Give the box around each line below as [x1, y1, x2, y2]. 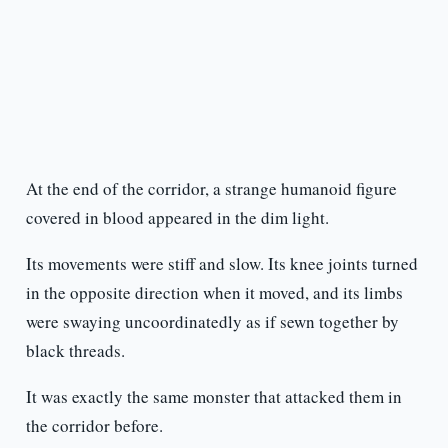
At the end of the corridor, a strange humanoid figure [25, 177, 397, 201]
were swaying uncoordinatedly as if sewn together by [25, 310, 399, 334]
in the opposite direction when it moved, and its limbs [25, 281, 403, 305]
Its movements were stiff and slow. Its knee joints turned [25, 252, 418, 276]
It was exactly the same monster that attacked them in [25, 385, 402, 409]
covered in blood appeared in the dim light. [25, 206, 329, 230]
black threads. [25, 339, 125, 363]
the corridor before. [25, 414, 163, 438]
